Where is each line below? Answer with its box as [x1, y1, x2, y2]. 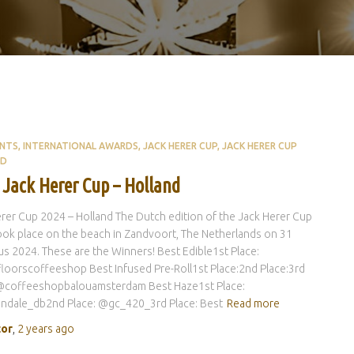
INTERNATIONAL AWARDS [22, 141, 138, 152]
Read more [226, 297, 280, 311]
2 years [17, 322, 53, 336]
